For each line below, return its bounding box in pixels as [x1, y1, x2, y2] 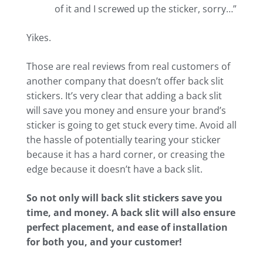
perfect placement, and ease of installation [26, 221, 228, 234]
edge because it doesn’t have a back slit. [26, 163, 203, 176]
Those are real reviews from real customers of [26, 60, 230, 73]
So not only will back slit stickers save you [26, 191, 222, 205]
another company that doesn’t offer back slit [26, 75, 224, 88]
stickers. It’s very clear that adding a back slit [26, 89, 222, 103]
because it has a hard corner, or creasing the [26, 148, 225, 161]
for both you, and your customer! [26, 235, 182, 249]
